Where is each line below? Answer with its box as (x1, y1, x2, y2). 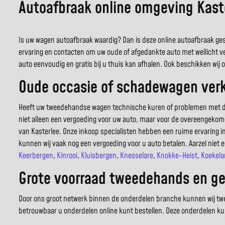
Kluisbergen (81, 150, 117, 162)
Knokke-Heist (157, 150, 197, 162)
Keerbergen (19, 150, 53, 162)
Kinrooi (57, 150, 77, 162)
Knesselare (120, 150, 153, 162)
